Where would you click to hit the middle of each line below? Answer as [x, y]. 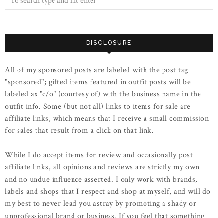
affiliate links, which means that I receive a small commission [107, 119]
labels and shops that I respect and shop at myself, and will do [108, 192]
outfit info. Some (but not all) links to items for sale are [98, 107]
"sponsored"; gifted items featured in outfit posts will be [98, 82]
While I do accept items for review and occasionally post [99, 155]
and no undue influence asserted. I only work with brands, [101, 180]
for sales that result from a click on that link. [79, 131]
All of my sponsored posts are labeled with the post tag [97, 70]
